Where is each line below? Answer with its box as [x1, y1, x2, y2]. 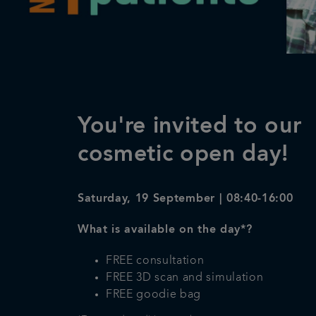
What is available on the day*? [78, 224, 253, 236]
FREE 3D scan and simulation [106, 272, 267, 284]
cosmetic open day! [78, 143, 289, 166]
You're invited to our [78, 115, 302, 138]
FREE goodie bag [106, 288, 202, 300]
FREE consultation [106, 255, 208, 267]
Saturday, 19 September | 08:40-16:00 [78, 193, 293, 205]
